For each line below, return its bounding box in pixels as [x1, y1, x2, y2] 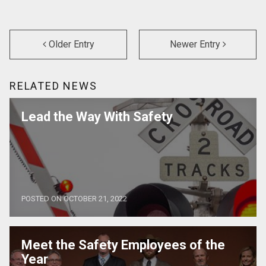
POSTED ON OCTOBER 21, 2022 [21, 194, 127, 203]
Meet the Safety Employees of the [21, 237, 225, 252]
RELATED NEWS [9, 79, 97, 92]
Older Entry [46, 38, 94, 50]
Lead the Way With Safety [21, 109, 173, 124]
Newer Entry [169, 38, 223, 50]
